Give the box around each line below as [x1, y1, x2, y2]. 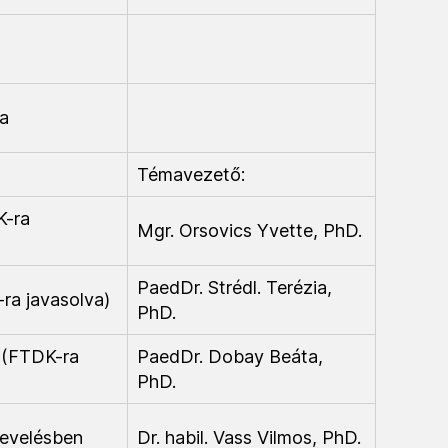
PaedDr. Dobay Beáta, [137, 346, 323, 367]
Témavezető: [137, 164, 245, 185]
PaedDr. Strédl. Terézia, [137, 277, 332, 298]
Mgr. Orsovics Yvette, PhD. [137, 220, 362, 241]
